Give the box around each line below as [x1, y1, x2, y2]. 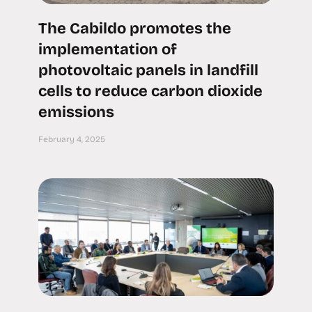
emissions [38, 103, 114, 122]
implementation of [38, 40, 177, 59]
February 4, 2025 [38, 134, 105, 145]
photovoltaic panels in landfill [38, 61, 258, 80]
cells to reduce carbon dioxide [38, 82, 263, 101]
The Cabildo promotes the [38, 19, 231, 38]
